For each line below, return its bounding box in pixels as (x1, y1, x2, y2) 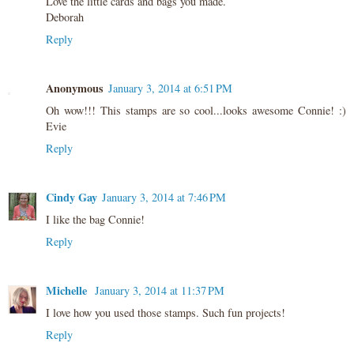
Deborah (46, 9, 84, 25)
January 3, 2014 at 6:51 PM (108, 81, 232, 96)
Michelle (46, 282, 90, 299)
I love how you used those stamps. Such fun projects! (46, 305, 285, 321)
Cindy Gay (46, 189, 97, 206)
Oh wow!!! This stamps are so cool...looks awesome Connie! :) (46, 103, 346, 119)
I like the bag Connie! (46, 212, 145, 228)
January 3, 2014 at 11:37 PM (95, 283, 224, 299)
